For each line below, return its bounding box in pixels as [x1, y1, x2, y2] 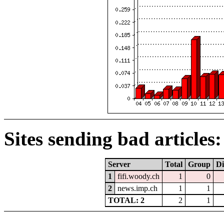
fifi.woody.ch [117, 172, 159, 181]
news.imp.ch [117, 184, 157, 193]
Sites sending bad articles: [4, 128, 221, 150]
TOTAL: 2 [107, 196, 144, 205]
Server [107, 160, 130, 169]
